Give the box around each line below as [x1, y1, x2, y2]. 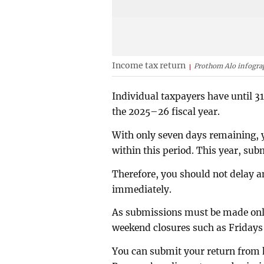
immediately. [112, 183, 172, 195]
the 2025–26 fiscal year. [112, 105, 220, 117]
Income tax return [112, 60, 186, 71]
